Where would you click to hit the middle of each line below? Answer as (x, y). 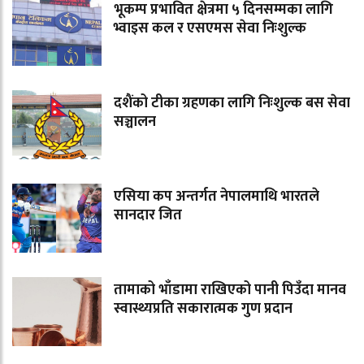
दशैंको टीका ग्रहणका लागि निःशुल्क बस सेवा (232, 103)
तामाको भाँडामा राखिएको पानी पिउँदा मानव (230, 290)
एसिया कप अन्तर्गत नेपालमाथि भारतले (217, 196)
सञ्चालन (135, 121)
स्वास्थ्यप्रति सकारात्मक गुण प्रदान (203, 308)
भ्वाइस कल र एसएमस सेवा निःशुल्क (210, 28)
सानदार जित (148, 215)
